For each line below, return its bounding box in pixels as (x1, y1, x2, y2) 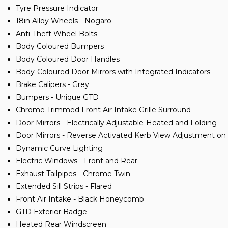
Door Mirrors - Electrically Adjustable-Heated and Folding (16, 118, 217, 127)
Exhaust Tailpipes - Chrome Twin (16, 168, 130, 178)
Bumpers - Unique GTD (16, 92, 99, 102)
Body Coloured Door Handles (16, 54, 120, 64)
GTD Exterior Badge (16, 207, 87, 216)
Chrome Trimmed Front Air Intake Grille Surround (16, 105, 191, 115)
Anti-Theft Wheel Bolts (16, 28, 97, 38)
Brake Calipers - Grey (16, 79, 89, 89)
